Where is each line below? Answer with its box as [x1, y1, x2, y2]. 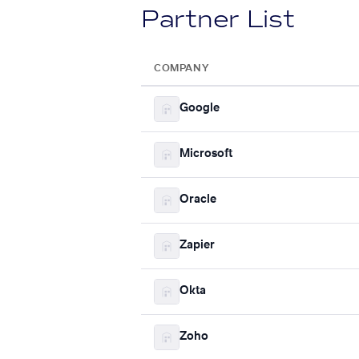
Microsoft [179, 148, 232, 160]
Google [179, 103, 220, 115]
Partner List [141, 3, 295, 34]
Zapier [179, 240, 215, 252]
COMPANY [154, 63, 209, 73]
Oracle [179, 194, 216, 206]
